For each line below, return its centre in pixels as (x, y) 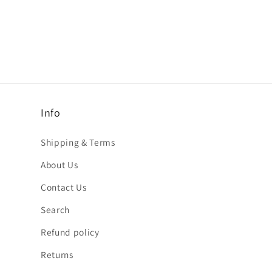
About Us (59, 165)
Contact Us (64, 187)
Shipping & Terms (78, 142)
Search (55, 210)
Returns (57, 255)
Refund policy (70, 232)
